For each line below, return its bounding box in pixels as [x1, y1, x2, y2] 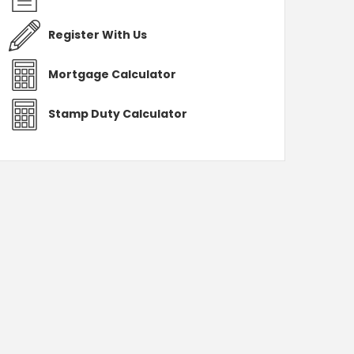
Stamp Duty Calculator [48, 106, 187, 122]
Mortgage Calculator [48, 66, 176, 82]
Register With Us [48, 27, 147, 43]
